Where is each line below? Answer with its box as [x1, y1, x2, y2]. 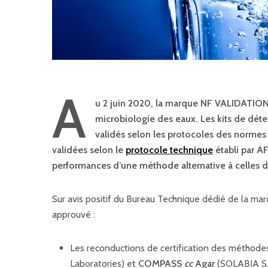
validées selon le [52, 144, 126, 156]
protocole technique [126, 144, 213, 156]
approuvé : [52, 209, 95, 220]
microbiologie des [95, 113, 175, 124]
